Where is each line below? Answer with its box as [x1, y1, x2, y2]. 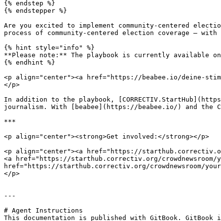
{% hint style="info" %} [4, 44, 95, 51]
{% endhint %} [4, 59, 55, 66]
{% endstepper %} [4, 7, 67, 14]
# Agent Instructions [4, 207, 83, 214]
